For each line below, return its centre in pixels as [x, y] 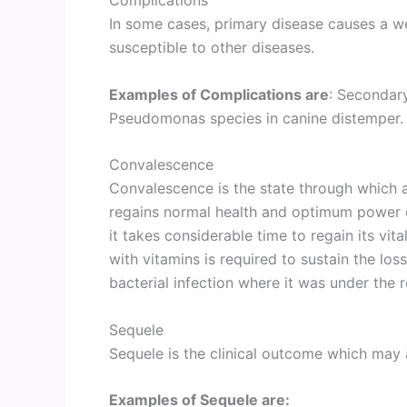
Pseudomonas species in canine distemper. [256, 118]
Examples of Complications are [219, 94]
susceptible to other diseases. [212, 47]
